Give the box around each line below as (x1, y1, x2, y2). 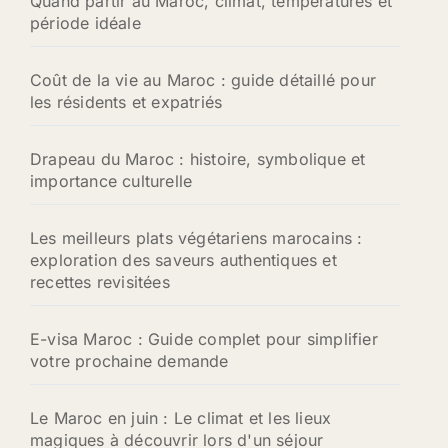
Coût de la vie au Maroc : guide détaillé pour (30, 70, 377, 91)
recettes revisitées (30, 272, 170, 293)
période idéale (30, 13, 141, 34)
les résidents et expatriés (30, 92, 223, 113)
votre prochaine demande (30, 351, 229, 372)
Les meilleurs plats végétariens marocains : (30, 228, 363, 249)
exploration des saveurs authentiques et (30, 250, 337, 271)
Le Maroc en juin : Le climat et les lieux (30, 408, 332, 429)
